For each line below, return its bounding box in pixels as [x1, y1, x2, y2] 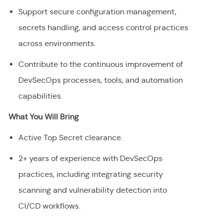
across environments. [18, 39, 96, 49]
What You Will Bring [8, 112, 79, 122]
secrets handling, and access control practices [18, 23, 188, 33]
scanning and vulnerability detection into [18, 185, 167, 195]
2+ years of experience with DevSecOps [18, 154, 163, 164]
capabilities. [18, 91, 62, 101]
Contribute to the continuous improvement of [18, 59, 183, 69]
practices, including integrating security [18, 169, 163, 179]
